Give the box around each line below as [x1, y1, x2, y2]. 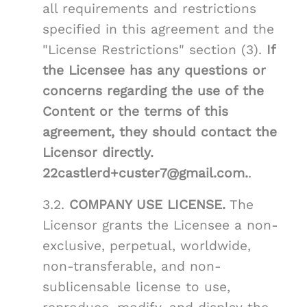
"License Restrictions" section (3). [42, 42, 267, 58]
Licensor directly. [42, 145, 153, 161]
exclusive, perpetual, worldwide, [42, 238, 251, 254]
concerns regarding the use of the [42, 83, 264, 99]
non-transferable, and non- [42, 258, 221, 275]
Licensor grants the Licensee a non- [42, 217, 278, 234]
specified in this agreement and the [42, 21, 274, 38]
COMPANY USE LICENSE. [69, 197, 225, 213]
